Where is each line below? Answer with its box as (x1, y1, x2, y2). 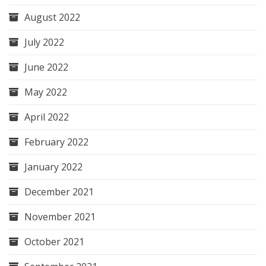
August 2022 (24, 11, 80, 24)
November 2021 (24, 210, 96, 224)
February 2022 (24, 135, 88, 149)
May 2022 (24, 85, 67, 99)
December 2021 (24, 185, 94, 199)
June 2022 (24, 61, 68, 74)
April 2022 (24, 110, 69, 124)
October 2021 (24, 235, 84, 249)
